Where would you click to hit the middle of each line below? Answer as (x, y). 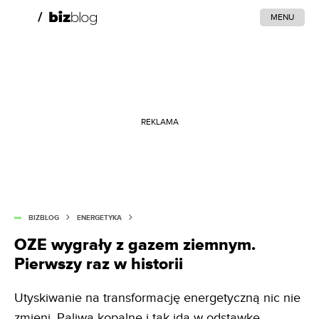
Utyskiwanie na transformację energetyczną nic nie (157, 298)
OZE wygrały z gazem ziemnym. (135, 245)
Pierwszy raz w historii (99, 264)
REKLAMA (159, 121)
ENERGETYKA (99, 218)
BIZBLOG (44, 218)
